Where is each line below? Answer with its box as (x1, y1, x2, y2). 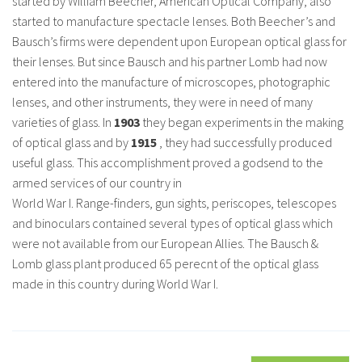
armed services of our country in (12, 175, 182, 191)
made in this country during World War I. (12, 276, 218, 292)
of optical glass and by (12, 134, 131, 150)
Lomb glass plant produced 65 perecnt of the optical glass (12, 255, 318, 271)
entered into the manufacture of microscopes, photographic (12, 74, 330, 90)
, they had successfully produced (159, 134, 332, 150)
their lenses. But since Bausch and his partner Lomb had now (12, 53, 327, 69)
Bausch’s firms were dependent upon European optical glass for (12, 33, 347, 49)
